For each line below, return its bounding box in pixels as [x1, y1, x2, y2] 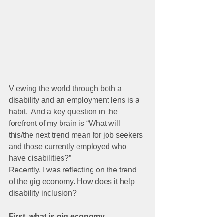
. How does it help [73, 177, 137, 186]
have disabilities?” [9, 154, 71, 162]
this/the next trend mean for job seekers [9, 131, 145, 139]
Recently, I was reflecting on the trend [9, 166, 139, 174]
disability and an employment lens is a [9, 96, 141, 104]
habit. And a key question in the [9, 108, 120, 116]
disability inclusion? [9, 189, 80, 197]
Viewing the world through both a [9, 84, 124, 93]
